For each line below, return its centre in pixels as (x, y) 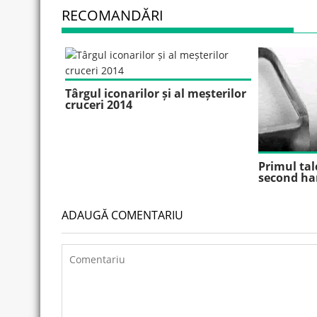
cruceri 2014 (99, 105)
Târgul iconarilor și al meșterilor (156, 93)
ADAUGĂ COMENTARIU (122, 215)
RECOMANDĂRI (113, 15)
